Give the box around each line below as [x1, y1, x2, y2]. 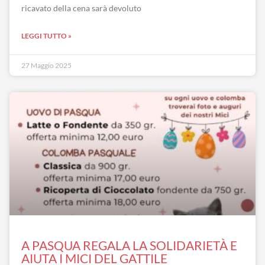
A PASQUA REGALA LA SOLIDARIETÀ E [21, 238, 237, 253]
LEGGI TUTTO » [21, 31, 72, 40]
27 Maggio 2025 [21, 61, 72, 70]
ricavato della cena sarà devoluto [21, 3, 141, 13]
